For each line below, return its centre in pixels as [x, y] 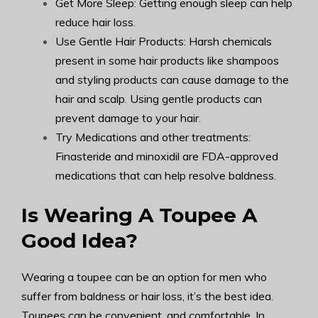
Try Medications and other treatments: [153, 137]
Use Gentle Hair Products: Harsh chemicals [164, 41]
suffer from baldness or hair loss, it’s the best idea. [147, 296]
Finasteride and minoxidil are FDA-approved [167, 156]
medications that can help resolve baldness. [166, 175]
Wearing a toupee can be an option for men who [144, 277]
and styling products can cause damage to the [172, 79]
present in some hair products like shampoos [167, 60]
